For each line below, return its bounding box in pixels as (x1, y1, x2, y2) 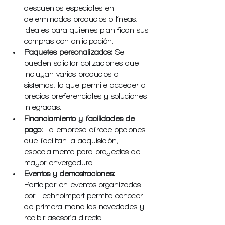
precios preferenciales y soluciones (24, 92, 149, 100)
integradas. (24, 103, 61, 111)
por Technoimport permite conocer (24, 191, 145, 200)
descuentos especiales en (24, 4, 117, 12)
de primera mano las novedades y (24, 202, 147, 211)
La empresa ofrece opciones (43, 125, 148, 134)
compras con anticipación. (24, 37, 114, 45)
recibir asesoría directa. (24, 213, 103, 222)
